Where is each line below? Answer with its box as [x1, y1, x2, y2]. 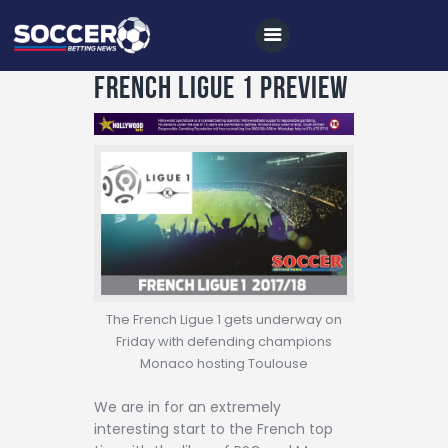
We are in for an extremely [94, 396, 281, 417]
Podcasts [84, 372, 174, 398]
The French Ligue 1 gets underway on [106, 310, 342, 328]
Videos [84, 335, 148, 361]
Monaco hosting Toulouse [140, 354, 308, 372]
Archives [84, 409, 165, 435]
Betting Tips [84, 261, 197, 287]
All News [84, 187, 162, 213]
